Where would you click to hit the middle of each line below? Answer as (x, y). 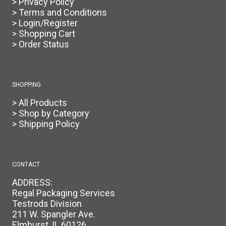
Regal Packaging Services (64, 193)
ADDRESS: (32, 183)
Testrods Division (47, 204)
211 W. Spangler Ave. (54, 214)
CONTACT (26, 165)
